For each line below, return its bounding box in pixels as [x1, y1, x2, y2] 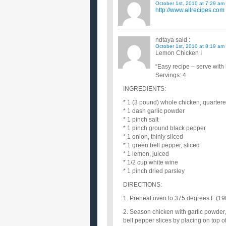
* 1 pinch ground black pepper [123, 125, 206, 132]
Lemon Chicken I [155, 49, 202, 56]
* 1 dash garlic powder [123, 107, 185, 115]
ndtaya [155, 36, 174, 43]
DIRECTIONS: [123, 181, 162, 188]
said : [174, 36, 190, 43]
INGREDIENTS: [123, 85, 166, 92]
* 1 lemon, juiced [123, 150, 169, 157]
